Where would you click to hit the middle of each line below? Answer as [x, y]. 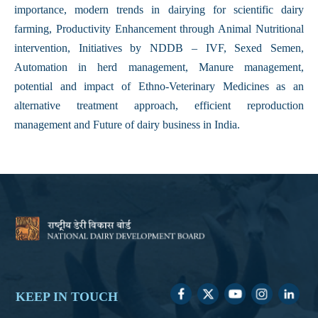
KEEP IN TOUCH [67, 296]
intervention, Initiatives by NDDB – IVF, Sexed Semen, [159, 48]
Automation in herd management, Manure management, [159, 67]
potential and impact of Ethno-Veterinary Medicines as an [159, 86]
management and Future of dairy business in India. [127, 125]
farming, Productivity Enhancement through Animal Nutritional [159, 29]
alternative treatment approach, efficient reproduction [159, 105]
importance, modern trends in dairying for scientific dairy [159, 10]
